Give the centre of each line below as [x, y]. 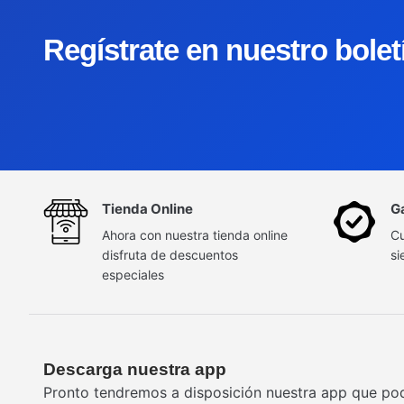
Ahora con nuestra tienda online [195, 235]
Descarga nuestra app [135, 370]
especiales [133, 275]
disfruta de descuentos [170, 255]
